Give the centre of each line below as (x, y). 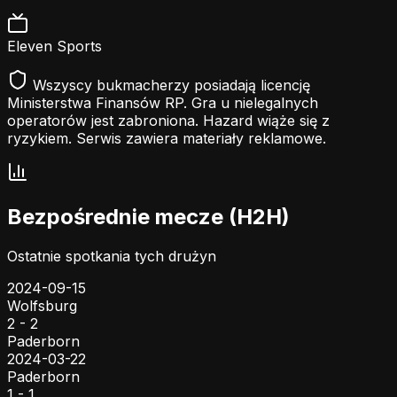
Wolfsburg (42, 305)
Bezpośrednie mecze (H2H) (148, 216)
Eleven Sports (54, 46)
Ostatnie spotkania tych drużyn (112, 256)
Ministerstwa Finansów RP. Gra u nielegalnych (163, 102)
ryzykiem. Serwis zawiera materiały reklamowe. (167, 138)
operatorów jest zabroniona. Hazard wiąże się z (168, 120)
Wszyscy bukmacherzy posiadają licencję (169, 85)
